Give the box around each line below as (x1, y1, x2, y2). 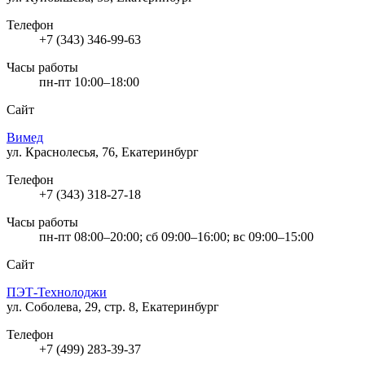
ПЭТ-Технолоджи (7, 284, 107, 299)
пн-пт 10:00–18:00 (39, 74, 139, 89)
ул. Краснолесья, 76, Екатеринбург (7, 144, 199, 159)
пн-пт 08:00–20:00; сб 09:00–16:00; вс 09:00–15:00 (39, 229, 314, 244)
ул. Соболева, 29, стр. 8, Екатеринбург (7, 299, 219, 314)
